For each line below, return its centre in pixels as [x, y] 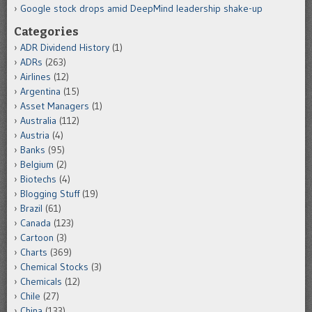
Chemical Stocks [54, 267]
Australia [38, 121]
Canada [36, 223]
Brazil [31, 209]
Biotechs [38, 179]
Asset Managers [55, 106]
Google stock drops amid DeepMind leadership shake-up [141, 9]
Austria [35, 135]
